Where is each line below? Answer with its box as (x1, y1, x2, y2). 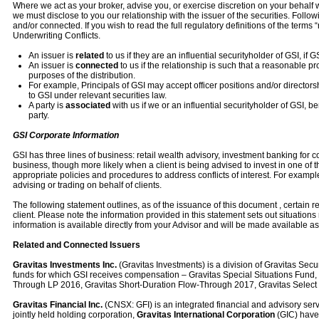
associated (65, 100, 110, 110)
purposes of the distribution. (28, 70, 135, 80)
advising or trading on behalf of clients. (13, 180, 162, 190)
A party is (28, 100, 66, 110)
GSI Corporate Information (13, 130, 119, 140)
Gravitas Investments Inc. (13, 260, 119, 270)
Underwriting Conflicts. (13, 31, 100, 41)
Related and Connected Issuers (13, 240, 140, 250)
